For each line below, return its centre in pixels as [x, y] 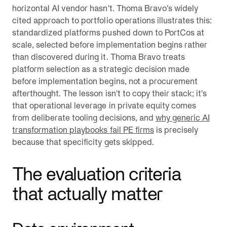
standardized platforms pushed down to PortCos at [108, 32]
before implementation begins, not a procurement [105, 81]
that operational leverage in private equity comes [104, 105]
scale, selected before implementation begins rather [110, 45]
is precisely [176, 130]
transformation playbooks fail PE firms [83, 130]
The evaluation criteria [97, 174]
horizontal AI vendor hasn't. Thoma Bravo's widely [105, 8]
